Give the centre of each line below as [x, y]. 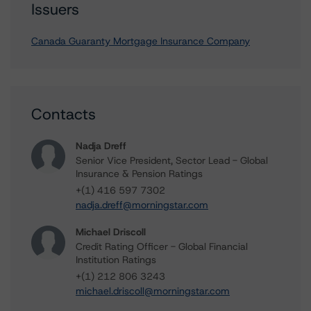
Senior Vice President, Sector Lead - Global [172, 160]
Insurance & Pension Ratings [139, 174]
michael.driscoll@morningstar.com [153, 291]
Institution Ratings [116, 260]
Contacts [64, 114]
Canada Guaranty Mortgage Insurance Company [141, 41]
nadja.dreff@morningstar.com [142, 205]
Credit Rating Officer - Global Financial [162, 246]
